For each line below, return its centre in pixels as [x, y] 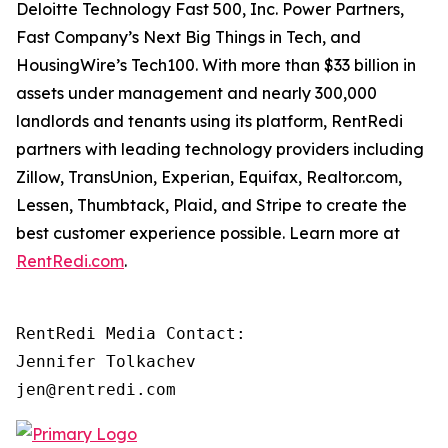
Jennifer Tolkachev [106, 361]
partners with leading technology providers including [220, 149]
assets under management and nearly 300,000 [196, 93]
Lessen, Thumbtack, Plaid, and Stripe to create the [211, 205]
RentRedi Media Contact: [131, 333]
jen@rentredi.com [96, 389]
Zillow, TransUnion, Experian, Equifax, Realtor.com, [209, 177]
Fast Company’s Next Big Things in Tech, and [188, 37]
